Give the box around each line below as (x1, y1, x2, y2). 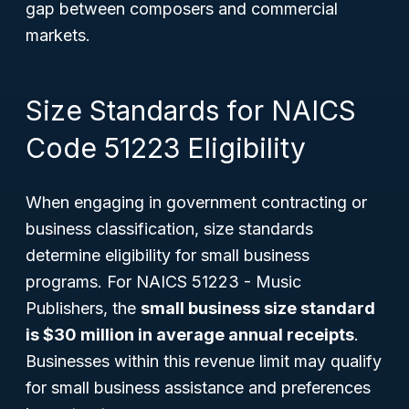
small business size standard (141, 299, 375, 318)
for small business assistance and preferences (26, 378, 371, 397)
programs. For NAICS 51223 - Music (26, 272, 301, 291)
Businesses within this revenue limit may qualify (26, 351, 382, 371)
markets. (26, 26, 90, 45)
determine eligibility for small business (26, 246, 309, 265)
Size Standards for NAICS (26, 94, 356, 127)
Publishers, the (26, 299, 141, 318)
